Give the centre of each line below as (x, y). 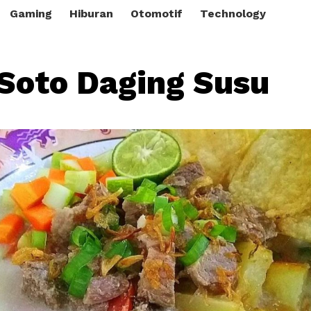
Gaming (31, 14)
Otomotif (157, 14)
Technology (233, 14)
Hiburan (91, 14)
